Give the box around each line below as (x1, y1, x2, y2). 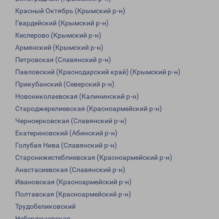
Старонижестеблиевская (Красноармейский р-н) (15, 153, 172, 162)
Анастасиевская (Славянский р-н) (15, 166, 125, 174)
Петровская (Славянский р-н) (15, 56, 111, 64)
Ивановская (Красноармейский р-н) (15, 178, 131, 186)
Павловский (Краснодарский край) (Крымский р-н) (15, 68, 180, 76)
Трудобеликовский (15, 202, 76, 211)
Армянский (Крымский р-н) (15, 44, 103, 52)
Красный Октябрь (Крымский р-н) (15, 7, 125, 15)
